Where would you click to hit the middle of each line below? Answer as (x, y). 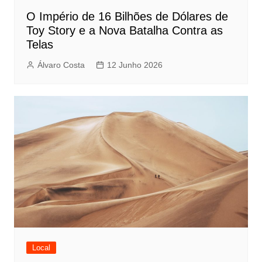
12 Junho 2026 (135, 65)
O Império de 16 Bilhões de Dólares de (127, 17)
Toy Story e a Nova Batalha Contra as (124, 31)
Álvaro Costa (61, 65)
